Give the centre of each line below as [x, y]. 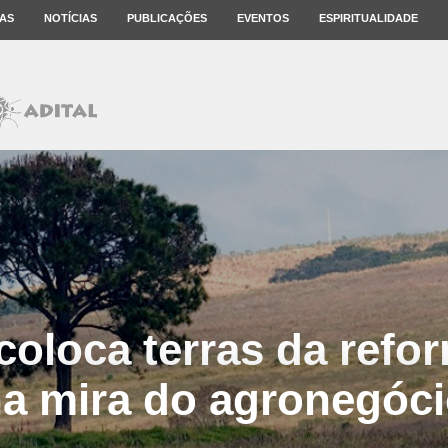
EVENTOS [263, 18]
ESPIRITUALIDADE [368, 18]
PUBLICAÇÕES [167, 18]
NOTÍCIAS [70, 18]
